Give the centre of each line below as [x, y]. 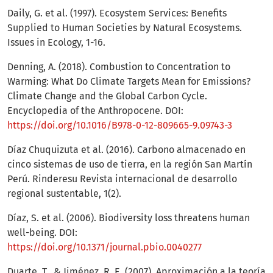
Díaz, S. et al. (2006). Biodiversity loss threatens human [129, 218]
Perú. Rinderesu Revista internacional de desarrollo [122, 179]
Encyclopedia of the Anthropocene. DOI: [95, 111]
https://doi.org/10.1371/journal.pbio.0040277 [105, 247]
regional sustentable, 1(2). [64, 194]
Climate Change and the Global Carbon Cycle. [107, 96]
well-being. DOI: [42, 233]
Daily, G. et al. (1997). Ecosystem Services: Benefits [117, 13]
